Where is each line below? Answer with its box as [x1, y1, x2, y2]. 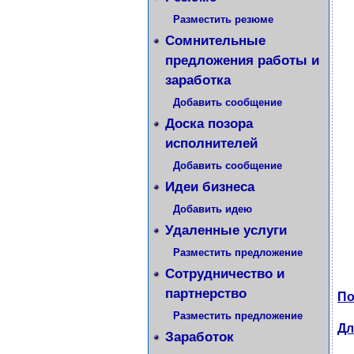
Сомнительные [165, 33, 265, 48]
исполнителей [165, 136, 258, 151]
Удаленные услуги [165, 223, 287, 238]
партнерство [165, 286, 247, 301]
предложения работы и [165, 53, 319, 68]
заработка [165, 73, 231, 88]
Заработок [165, 330, 234, 345]
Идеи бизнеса [165, 179, 254, 194]
